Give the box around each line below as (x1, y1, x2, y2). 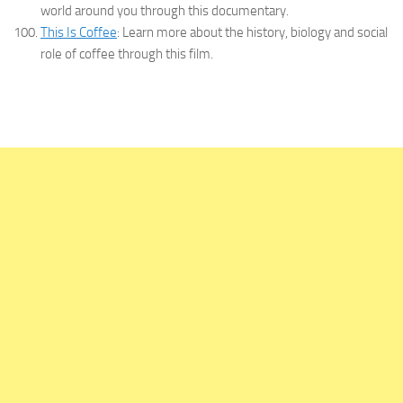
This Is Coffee (40, 24, 117, 41)
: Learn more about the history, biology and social (117, 24, 388, 41)
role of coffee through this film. (40, 46, 213, 63)
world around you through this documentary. (40, 3, 289, 20)
